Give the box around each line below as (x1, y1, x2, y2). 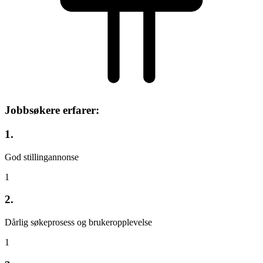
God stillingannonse (5, 151, 79, 162)
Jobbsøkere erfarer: (5, 104, 99, 117)
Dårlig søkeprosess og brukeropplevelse (5, 217, 152, 228)
